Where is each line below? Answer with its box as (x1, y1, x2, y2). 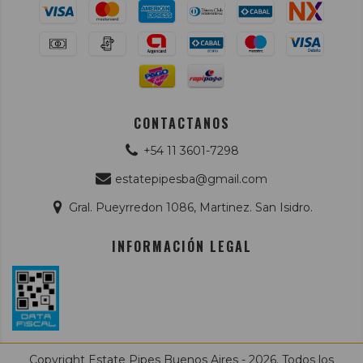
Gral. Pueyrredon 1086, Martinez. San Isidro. (69, 199, 314, 215)
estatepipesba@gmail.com (114, 171, 267, 186)
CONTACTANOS (133, 113, 230, 133)
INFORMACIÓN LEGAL (111, 236, 252, 256)
